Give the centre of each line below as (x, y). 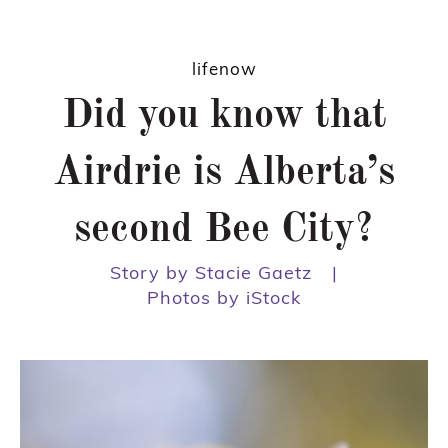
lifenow (224, 68)
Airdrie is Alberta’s (224, 173)
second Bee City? (224, 230)
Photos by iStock (224, 297)
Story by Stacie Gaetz (211, 272)
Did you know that (224, 116)
